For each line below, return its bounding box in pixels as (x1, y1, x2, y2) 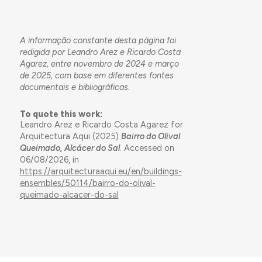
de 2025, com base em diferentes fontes (19, 70, 174, 81)
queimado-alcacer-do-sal (19, 189, 119, 200)
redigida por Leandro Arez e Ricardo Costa (19, 46, 181, 57)
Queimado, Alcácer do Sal (19, 142, 120, 153)
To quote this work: (19, 108, 102, 119)
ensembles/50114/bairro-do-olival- (19, 177, 156, 188)
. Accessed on (119, 142, 174, 153)
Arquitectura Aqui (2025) (19, 130, 121, 142)
